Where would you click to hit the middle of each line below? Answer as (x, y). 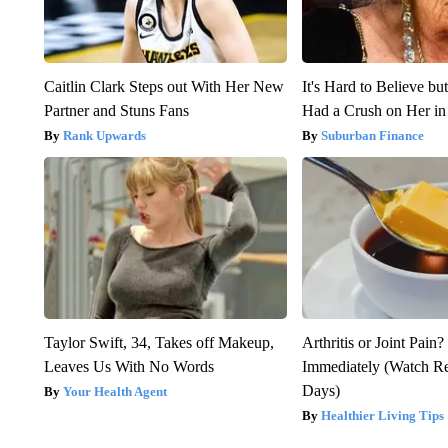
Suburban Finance (373, 135)
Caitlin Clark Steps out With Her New (163, 86)
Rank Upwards (104, 135)
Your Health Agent (114, 391)
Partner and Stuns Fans (116, 110)
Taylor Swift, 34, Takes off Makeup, (158, 342)
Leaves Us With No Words (128, 366)
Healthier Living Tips (383, 415)
